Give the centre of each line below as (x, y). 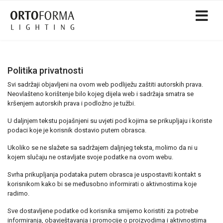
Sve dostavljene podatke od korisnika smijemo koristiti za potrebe (103, 211)
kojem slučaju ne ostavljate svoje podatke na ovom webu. (90, 157)
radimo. (18, 193)
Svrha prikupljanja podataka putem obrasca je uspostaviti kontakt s (104, 174)
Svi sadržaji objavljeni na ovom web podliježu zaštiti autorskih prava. (105, 84)
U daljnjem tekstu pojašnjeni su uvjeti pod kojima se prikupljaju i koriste (110, 121)
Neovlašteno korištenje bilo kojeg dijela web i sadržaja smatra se (101, 94)
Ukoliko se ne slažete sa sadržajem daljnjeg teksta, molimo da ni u (103, 148)
